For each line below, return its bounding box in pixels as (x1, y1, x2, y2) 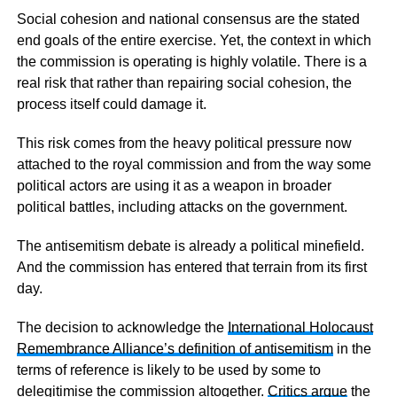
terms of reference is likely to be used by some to (16, 362, 321, 378)
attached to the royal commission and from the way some (16, 157, 371, 172)
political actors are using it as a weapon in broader (16, 178, 331, 193)
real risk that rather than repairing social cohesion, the (16, 75, 352, 90)
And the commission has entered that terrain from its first (16, 260, 367, 275)
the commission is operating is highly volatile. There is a (16, 54, 367, 69)
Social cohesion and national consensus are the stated (16, 12, 360, 27)
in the (332, 341, 371, 356)
